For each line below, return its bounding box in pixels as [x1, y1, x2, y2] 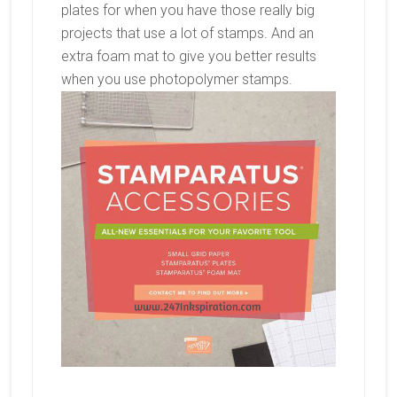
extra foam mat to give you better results [60, 48, 316, 66]
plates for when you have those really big [60, 2, 315, 19]
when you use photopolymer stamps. [60, 71, 292, 89]
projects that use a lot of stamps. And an [60, 25, 314, 43]
